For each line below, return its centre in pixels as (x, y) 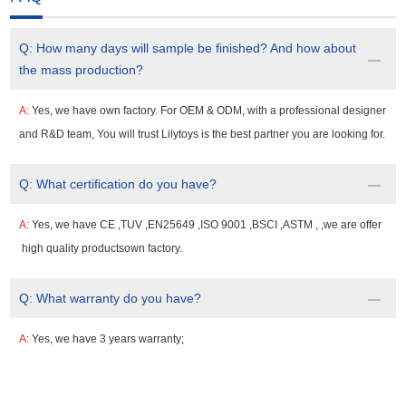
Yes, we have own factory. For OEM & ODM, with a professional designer (209, 111)
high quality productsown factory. (101, 248)
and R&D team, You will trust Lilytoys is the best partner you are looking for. (203, 134)
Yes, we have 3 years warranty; (108, 339)
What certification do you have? (127, 184)
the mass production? (82, 70)
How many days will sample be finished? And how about (197, 48)
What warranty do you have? (119, 298)
